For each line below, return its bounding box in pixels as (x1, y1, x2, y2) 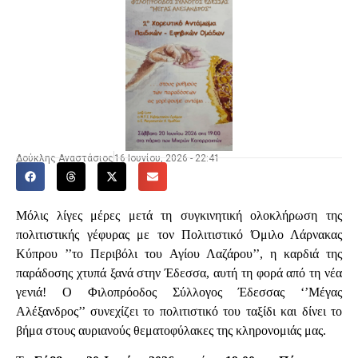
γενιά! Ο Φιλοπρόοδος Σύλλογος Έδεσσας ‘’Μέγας (16, 284, 342, 299)
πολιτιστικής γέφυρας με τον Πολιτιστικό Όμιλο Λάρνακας (16, 227, 342, 241)
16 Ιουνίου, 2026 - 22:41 (114, 152, 220, 164)
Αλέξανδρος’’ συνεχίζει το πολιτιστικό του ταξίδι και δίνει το (16, 304, 342, 318)
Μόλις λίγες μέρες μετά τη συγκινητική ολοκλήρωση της (16, 208, 342, 222)
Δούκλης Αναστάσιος (16, 152, 113, 164)
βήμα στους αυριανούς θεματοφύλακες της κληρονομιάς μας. (16, 323, 326, 337)
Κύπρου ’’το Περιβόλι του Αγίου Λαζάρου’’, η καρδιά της (16, 246, 342, 261)
